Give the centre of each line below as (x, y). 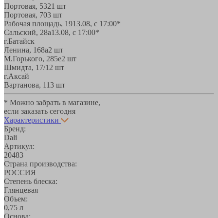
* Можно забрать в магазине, (52, 102)
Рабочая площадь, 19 (38, 23)
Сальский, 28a (27, 32)
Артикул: (19, 146)
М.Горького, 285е (33, 58)
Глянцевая (21, 190)
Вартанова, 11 (27, 85)
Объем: (16, 199)
